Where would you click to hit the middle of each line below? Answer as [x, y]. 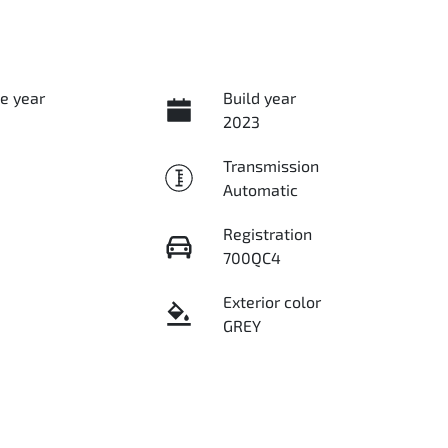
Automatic [260, 189]
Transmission [270, 165]
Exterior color [271, 301]
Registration [267, 233]
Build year [259, 97]
